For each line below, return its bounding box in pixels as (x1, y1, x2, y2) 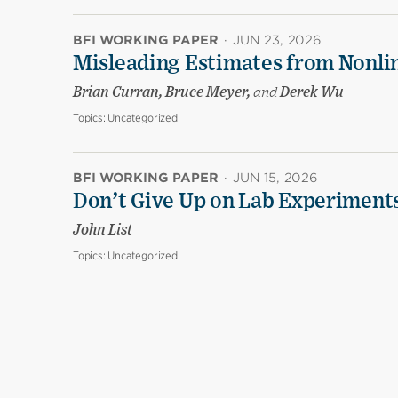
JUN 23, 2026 (233, 33, 322, 48)
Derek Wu (277, 85, 344, 100)
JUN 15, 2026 (233, 171, 318, 186)
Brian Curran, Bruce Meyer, (73, 85, 253, 100)
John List (73, 223, 132, 238)
